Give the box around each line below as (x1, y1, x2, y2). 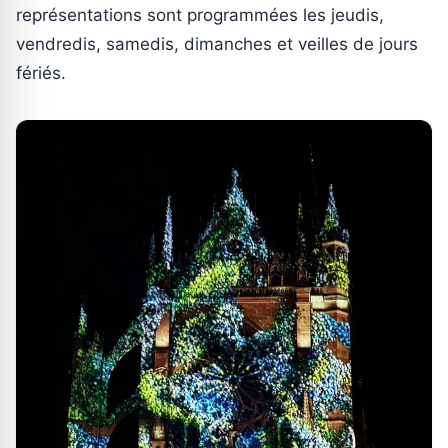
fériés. (16, 63, 66, 84)
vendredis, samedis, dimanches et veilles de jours (16, 34, 418, 55)
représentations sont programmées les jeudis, (16, 5, 384, 26)
